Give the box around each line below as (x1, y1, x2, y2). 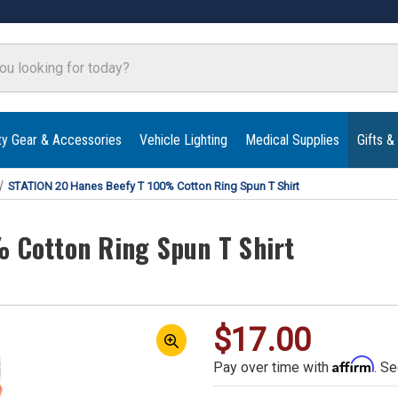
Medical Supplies (245, 131, 339, 148)
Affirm (332, 355, 374, 373)
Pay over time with (213, 359, 332, 376)
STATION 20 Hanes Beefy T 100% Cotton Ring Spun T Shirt (7, 179, 299, 193)
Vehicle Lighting (139, 131, 227, 148)
